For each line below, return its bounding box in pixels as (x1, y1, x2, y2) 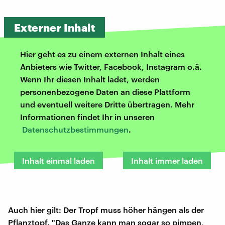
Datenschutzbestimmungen (22, 124, 129, 134)
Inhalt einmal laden (22, 155, 95, 165)
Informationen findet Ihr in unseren (20, 111, 155, 122)
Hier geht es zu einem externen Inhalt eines (20, 49, 185, 59)
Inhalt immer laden (131, 155, 203, 165)
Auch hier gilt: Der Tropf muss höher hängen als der (8, 204, 204, 214)
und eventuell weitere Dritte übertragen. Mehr (20, 99, 194, 109)
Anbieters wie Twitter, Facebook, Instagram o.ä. (20, 61, 202, 71)
